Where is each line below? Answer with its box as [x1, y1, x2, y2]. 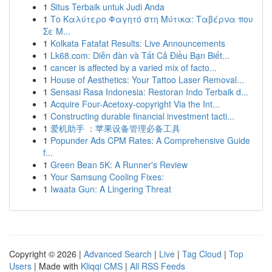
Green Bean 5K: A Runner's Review [50, 158, 188, 171]
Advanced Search [84, 248, 152, 260]
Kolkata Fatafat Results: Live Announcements [50, 37, 225, 49]
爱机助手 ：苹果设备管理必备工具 [50, 122, 180, 134]
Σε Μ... [43, 25, 70, 37]
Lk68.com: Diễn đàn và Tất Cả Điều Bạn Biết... [50, 49, 229, 61]
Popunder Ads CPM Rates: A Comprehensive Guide [50, 134, 250, 146]
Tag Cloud [182, 248, 222, 260]
